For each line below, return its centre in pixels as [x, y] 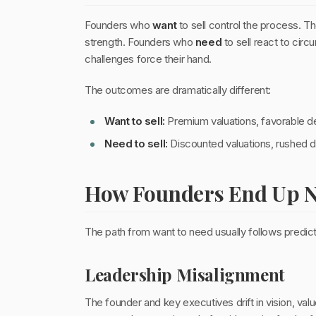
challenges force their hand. [148, 59]
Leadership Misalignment [185, 274]
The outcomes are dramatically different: [178, 90]
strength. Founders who [140, 42]
